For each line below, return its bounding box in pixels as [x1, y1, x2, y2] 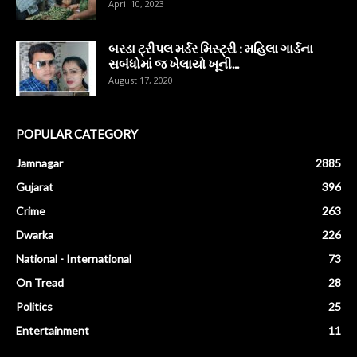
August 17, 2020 [108, 74, 173, 86]
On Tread [16, 276, 64, 289]
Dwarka [16, 228, 53, 241]
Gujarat [16, 180, 53, 194]
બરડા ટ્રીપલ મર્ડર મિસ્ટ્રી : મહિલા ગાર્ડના [108, 41, 313, 56]
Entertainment [16, 324, 89, 337]
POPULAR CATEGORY [16, 127, 138, 141]
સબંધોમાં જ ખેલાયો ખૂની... [108, 56, 239, 71]
